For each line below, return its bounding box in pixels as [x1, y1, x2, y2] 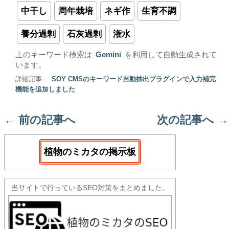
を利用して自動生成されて [125, 51, 217, 59]
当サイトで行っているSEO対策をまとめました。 [11, 184, 169, 192]
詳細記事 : [15, 76, 48, 83]
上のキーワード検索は [15, 51, 92, 59]
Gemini [96, 51, 121, 59]
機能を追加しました [15, 86, 75, 93]
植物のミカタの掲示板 [44, 147, 136, 157]
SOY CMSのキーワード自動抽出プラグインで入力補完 [52, 76, 216, 83]
